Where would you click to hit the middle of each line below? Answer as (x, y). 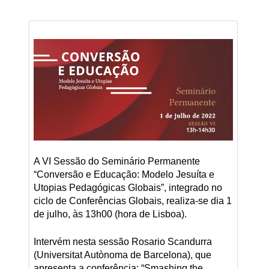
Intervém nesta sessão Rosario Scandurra (122, 241)
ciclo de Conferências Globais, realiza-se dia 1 (132, 201)
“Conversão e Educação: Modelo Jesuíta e (124, 174)
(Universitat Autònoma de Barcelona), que (122, 255)
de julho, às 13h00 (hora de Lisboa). (110, 214)
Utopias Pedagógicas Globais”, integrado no (128, 187)
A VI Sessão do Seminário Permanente (116, 161)
